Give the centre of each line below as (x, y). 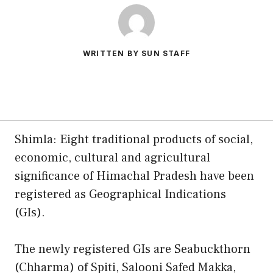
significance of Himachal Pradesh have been (134, 176)
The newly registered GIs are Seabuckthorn (133, 249)
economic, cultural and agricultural (112, 158)
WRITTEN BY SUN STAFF (136, 53)
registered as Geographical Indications (120, 194)
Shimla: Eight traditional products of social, (134, 139)
